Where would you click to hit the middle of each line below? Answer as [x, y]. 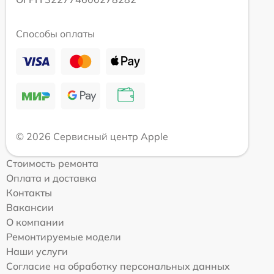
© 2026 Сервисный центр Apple [92, 136]
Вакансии [30, 207]
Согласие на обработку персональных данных [118, 266]
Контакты [29, 192]
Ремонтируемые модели [64, 236]
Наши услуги [37, 251]
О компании [35, 222]
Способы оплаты [55, 33]
